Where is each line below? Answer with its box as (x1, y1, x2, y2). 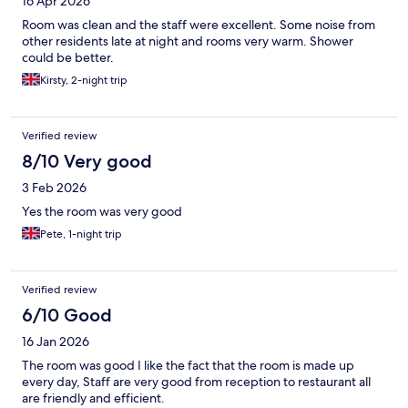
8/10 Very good (22, 149, 152, 172)
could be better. (22, 48, 114, 66)
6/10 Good (22, 303, 112, 326)
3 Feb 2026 (22, 178, 87, 196)
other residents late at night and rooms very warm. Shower (22, 32, 353, 49)
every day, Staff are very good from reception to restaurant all (22, 372, 371, 390)
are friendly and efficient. (22, 389, 165, 406)
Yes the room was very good (22, 202, 182, 219)
